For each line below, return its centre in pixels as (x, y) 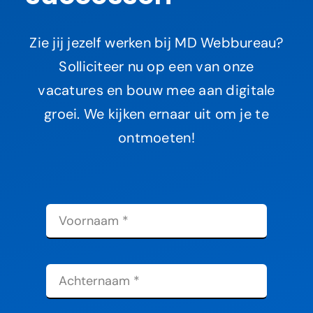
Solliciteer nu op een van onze (156, 67)
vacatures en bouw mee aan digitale (156, 90)
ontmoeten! (156, 138)
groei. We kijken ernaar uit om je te (156, 114)
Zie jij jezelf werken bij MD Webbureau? (156, 43)
